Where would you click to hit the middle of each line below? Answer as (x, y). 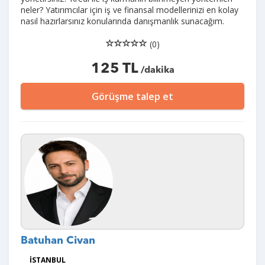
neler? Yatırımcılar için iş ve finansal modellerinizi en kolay (130, 10)
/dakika (156, 70)
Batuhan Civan (58, 241)
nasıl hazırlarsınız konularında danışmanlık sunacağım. (122, 21)
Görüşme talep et (132, 96)
